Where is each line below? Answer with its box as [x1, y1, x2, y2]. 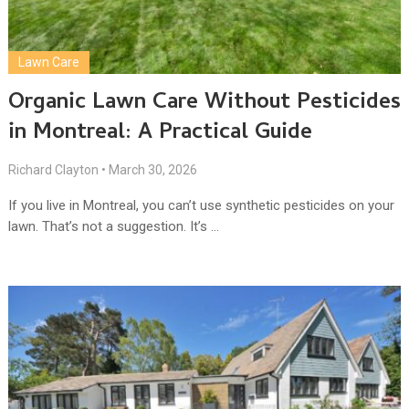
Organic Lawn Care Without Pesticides [7, 85, 401, 121]
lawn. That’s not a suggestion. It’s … [7, 217, 219, 235]
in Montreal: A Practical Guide [7, 115, 312, 152]
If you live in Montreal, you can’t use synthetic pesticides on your [7, 196, 394, 214]
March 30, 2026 [108, 162, 197, 177]
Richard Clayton [7, 162, 99, 177]
